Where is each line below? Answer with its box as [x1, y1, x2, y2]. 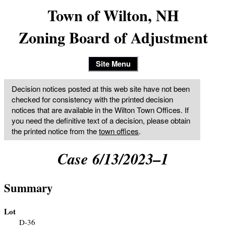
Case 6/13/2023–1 [58, 147, 168, 169]
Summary [4, 180, 52, 197]
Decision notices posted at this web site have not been [12, 83, 190, 94]
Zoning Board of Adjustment [18, 26, 208, 48]
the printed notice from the [12, 125, 99, 136]
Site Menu [95, 58, 131, 70]
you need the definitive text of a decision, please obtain [12, 115, 191, 126]
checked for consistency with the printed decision [12, 93, 174, 104]
